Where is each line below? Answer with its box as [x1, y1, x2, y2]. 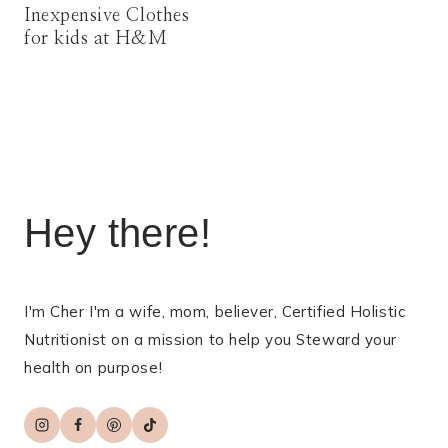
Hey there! [24, 211, 211, 255]
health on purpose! [24, 358, 163, 377]
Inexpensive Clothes [24, 7, 190, 26]
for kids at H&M [24, 30, 168, 49]
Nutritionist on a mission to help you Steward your [24, 330, 397, 349]
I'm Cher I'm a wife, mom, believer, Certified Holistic [24, 302, 406, 321]
